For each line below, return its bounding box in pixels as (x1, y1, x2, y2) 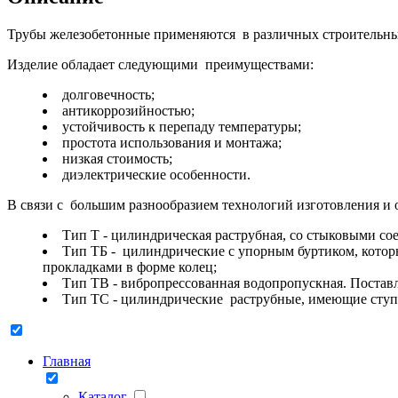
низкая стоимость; (62, 150, 172, 166)
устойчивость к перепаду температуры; (62, 118, 301, 134)
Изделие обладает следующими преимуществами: (7, 56, 314, 72)
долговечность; (62, 86, 155, 102)
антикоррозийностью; (62, 102, 195, 118)
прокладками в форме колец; (43, 259, 217, 275)
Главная (43, 353, 91, 369)
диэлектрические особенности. (62, 166, 251, 182)
